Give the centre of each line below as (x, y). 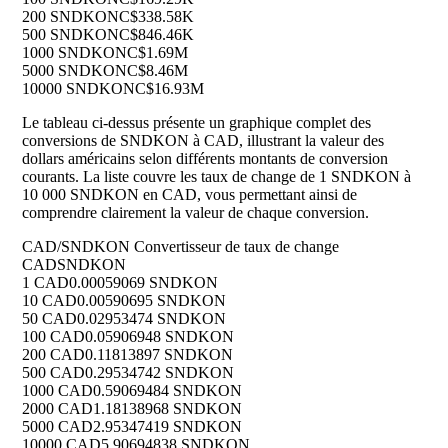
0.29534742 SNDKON (159, 373)
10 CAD (49, 301)
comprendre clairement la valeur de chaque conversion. (195, 213)
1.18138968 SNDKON (167, 409)
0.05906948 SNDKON (159, 337)
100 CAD (53, 337)
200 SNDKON (70, 17)
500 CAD (53, 373)
